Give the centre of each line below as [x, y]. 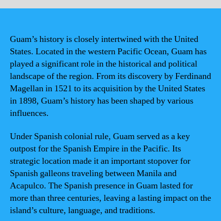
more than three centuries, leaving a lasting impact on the [110, 198]
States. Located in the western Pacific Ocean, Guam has [108, 51]
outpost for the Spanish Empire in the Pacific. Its [95, 149]
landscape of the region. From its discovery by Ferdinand [110, 76]
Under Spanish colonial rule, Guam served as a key [100, 136]
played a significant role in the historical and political [104, 64]
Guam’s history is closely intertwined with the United [104, 39]
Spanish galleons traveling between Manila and [93, 173]
